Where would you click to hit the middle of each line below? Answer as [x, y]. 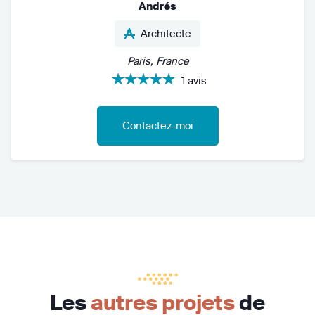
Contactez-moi [157, 125]
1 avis [194, 80]
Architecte [166, 33]
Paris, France [157, 60]
